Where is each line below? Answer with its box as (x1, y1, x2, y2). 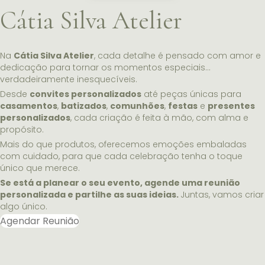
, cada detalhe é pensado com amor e (94, 50, 261, 62)
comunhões (110, 100, 164, 112)
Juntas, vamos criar (180, 189, 264, 201)
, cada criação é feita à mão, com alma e (70, 112, 248, 124)
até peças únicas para (141, 88, 241, 101)
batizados (61, 100, 106, 112)
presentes (208, 100, 255, 112)
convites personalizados (30, 88, 141, 101)
